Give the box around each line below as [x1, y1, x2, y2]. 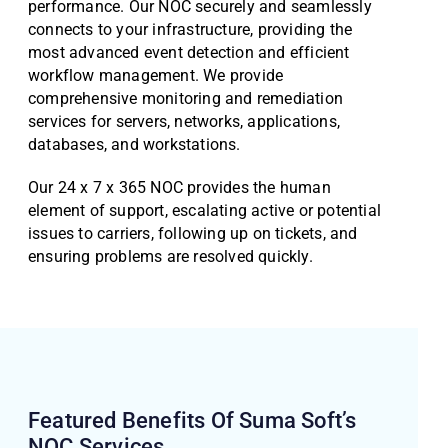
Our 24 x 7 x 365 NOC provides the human [28, 178, 331, 197]
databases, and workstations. [28, 135, 241, 154]
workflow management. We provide [28, 66, 284, 85]
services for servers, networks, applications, [28, 112, 340, 131]
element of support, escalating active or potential [28, 201, 382, 220]
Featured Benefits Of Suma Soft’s [28, 408, 357, 433]
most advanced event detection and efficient [28, 43, 350, 62]
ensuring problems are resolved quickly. [28, 247, 313, 266]
